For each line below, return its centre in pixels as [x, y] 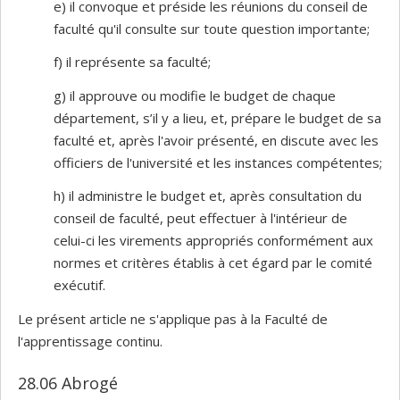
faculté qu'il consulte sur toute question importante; [212, 28]
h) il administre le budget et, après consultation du [208, 196]
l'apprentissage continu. [90, 341]
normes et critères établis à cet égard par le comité [213, 262]
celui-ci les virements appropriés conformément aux [213, 240]
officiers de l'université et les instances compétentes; [218, 162]
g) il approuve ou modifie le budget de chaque [195, 95]
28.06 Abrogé [68, 383]
